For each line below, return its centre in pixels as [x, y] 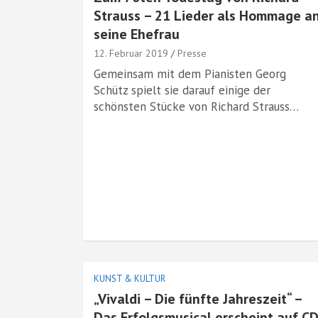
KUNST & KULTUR [130, 279]
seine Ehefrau [137, 34]
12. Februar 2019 [131, 53]
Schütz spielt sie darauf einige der [182, 90]
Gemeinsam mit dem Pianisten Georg [190, 74]
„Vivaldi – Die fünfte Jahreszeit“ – [198, 299]
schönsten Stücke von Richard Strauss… [196, 106]
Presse [192, 53]
